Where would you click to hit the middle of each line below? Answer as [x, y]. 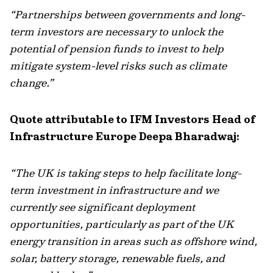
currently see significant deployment [102, 207]
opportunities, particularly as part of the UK [122, 224]
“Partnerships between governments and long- [127, 14]
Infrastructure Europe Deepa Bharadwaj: [125, 136]
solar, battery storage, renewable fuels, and [117, 258]
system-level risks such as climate [140, 66]
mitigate [31, 66]
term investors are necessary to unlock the [116, 31]
